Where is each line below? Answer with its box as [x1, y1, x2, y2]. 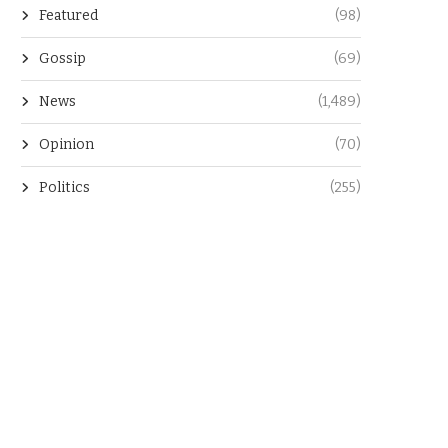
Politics [39, 179, 90, 197]
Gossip [39, 50, 86, 68]
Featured [39, 7, 98, 25]
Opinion [39, 136, 94, 154]
